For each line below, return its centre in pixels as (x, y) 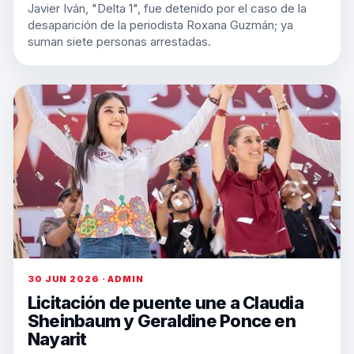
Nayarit (57, 339)
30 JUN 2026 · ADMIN (86, 279)
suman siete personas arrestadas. (119, 41)
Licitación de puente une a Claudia (166, 303)
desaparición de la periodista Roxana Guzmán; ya (160, 25)
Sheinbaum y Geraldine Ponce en (162, 321)
